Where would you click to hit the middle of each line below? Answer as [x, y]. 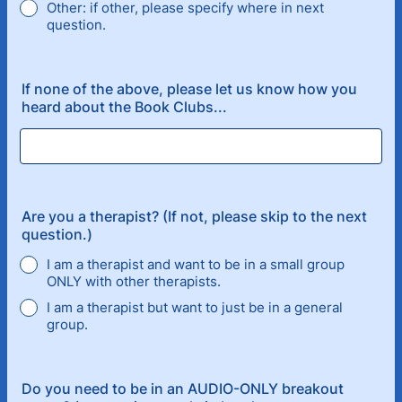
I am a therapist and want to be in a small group [196, 264]
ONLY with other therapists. [134, 281]
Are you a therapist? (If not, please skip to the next [194, 216]
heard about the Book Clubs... [124, 107]
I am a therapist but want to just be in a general [195, 307]
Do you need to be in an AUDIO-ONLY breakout [183, 389]
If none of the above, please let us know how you [189, 89]
